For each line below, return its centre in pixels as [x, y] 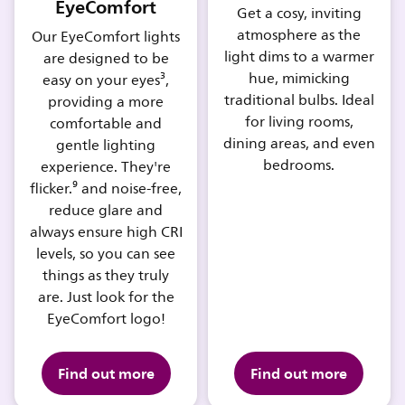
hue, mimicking [299, 79]
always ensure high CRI [106, 233]
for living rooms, [299, 122]
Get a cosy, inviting [299, 14]
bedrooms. [299, 166]
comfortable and [106, 124]
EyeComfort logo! [106, 320]
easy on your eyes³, [106, 81]
